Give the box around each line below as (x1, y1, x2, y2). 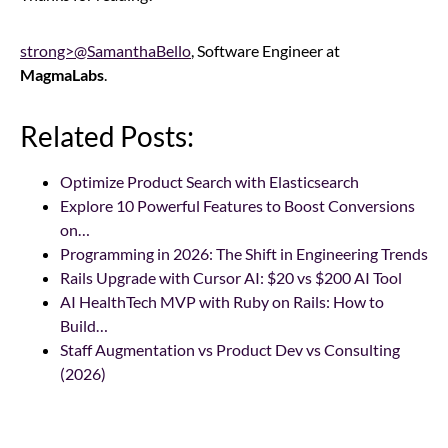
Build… (60, 315, 108, 335)
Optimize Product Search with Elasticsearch (60, 171, 359, 191)
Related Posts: (20, 118, 194, 153)
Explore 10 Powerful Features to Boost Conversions (60, 195, 415, 215)
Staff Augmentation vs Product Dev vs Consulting (60, 339, 400, 359)
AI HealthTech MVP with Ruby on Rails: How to (60, 291, 384, 311)
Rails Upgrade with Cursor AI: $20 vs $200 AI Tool (60, 267, 402, 287)
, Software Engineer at (191, 40, 340, 60)
